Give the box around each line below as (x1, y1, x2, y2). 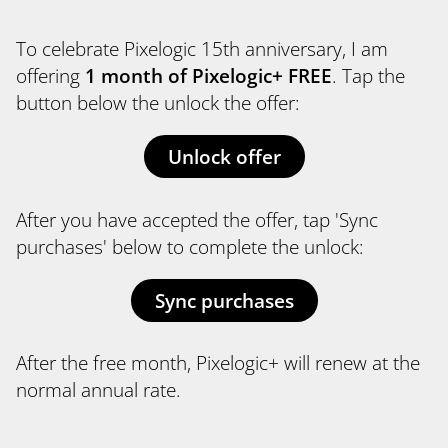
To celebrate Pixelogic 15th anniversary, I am (16, 35, 388, 63)
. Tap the (332, 62, 405, 90)
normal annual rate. (16, 375, 181, 403)
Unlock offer (167, 143, 281, 171)
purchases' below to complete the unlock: (16, 232, 364, 260)
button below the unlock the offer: (16, 89, 300, 117)
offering (16, 62, 85, 90)
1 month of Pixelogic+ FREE (85, 62, 332, 90)
